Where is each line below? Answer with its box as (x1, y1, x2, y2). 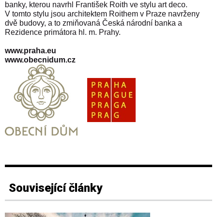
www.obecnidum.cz (5, 55, 76, 64)
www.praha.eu (5, 46, 56, 55)
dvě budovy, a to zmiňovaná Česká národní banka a (5, 18, 182, 27)
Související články (9, 181, 102, 195)
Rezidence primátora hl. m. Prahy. (5, 28, 123, 36)
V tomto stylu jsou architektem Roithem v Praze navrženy (5, 9, 200, 18)
